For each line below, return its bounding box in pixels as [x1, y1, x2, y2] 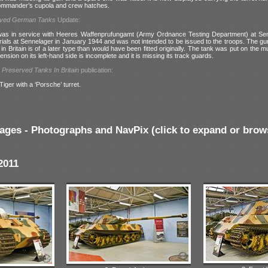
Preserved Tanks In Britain [2, 66, 79, 74]
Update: [56, 16, 80, 23]
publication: [79, 66, 113, 74]
